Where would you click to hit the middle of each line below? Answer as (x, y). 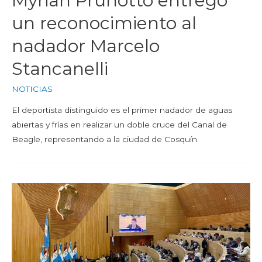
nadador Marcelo (86, 46)
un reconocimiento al (104, 23)
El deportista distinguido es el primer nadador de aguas (122, 110)
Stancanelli (60, 68)
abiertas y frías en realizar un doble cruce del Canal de (119, 124)
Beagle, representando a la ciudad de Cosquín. (105, 139)
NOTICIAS (32, 89)
